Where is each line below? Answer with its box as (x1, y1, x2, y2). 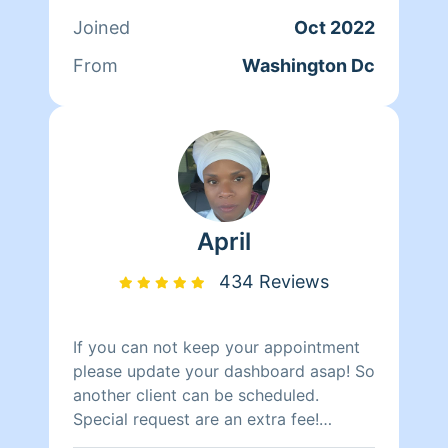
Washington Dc (242, 54, 375, 76)
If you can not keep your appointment (73, 336, 360, 357)
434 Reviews (219, 270, 329, 292)
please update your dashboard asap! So (73, 360, 375, 381)
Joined (73, 16, 130, 38)
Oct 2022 (294, 16, 375, 38)
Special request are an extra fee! (73, 408, 319, 429)
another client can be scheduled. (73, 384, 319, 405)
